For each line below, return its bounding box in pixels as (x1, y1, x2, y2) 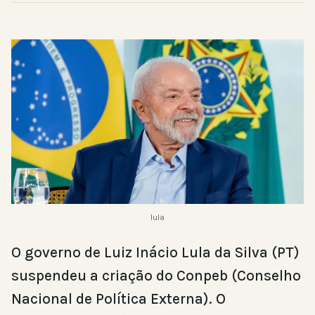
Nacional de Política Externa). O (11, 290, 226, 307)
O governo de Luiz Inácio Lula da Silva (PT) (11, 243, 300, 261)
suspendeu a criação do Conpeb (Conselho (11, 266, 301, 284)
